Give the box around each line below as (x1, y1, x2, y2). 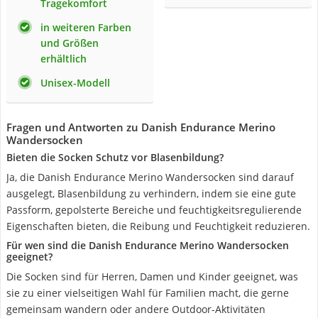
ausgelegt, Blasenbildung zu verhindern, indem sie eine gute (6, 187, 296, 200)
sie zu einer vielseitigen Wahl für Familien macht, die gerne (6, 286, 289, 300)
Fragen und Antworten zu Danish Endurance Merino (6, 120, 275, 134)
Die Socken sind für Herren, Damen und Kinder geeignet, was (6, 270, 298, 283)
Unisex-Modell (40, 76, 110, 89)
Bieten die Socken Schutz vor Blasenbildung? (6, 150, 224, 164)
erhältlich (40, 52, 87, 65)
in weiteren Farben (40, 21, 131, 34)
